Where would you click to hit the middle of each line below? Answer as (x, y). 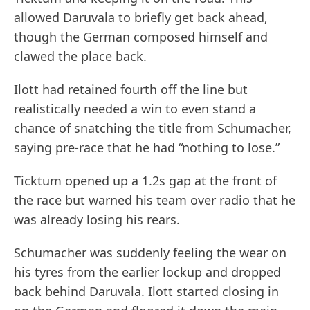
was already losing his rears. (97, 220)
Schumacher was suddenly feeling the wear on (150, 253)
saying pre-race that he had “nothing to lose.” (147, 148)
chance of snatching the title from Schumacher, (153, 128)
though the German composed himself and (141, 37)
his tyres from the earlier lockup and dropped (147, 272)
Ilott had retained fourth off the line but (131, 90)
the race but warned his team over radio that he (155, 200)
